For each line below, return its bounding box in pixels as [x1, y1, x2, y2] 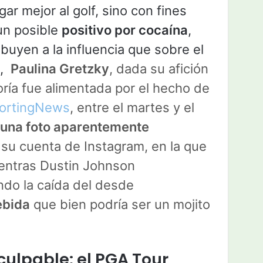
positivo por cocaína [62, 22, 188, 38]
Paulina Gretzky [11, 61, 109, 77]
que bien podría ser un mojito [30, 197, 210, 213]
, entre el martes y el [70, 100, 194, 116]
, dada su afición [109, 61, 208, 77]
